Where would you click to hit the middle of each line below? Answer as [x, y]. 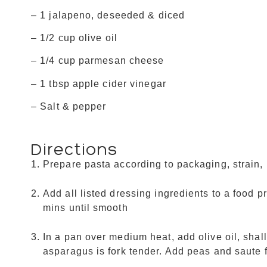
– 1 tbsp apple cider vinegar [99, 83]
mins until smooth [86, 207]
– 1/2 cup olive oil [74, 38]
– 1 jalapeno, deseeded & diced [108, 15]
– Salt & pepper [69, 107]
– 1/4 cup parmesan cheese [98, 61]
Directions [74, 149]
